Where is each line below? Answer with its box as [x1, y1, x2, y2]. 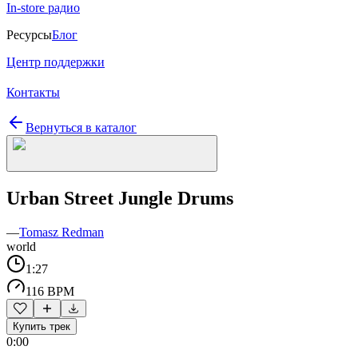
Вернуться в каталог [26, 121, 137, 134]
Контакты [6, 86, 60, 99]
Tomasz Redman [19, 225, 104, 239]
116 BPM [26, 284, 74, 298]
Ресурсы [6, 28, 52, 42]
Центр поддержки [6, 55, 105, 69]
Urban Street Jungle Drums [6, 187, 233, 209]
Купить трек [13, 320, 70, 332]
